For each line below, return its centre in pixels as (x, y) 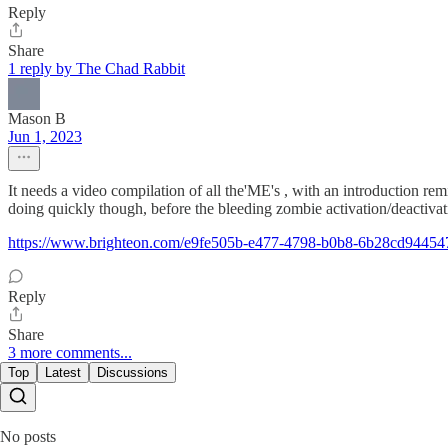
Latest (63, 373)
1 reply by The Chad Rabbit (96, 69)
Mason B (37, 119)
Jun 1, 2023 (45, 137)
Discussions (132, 373)
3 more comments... (70, 353)
